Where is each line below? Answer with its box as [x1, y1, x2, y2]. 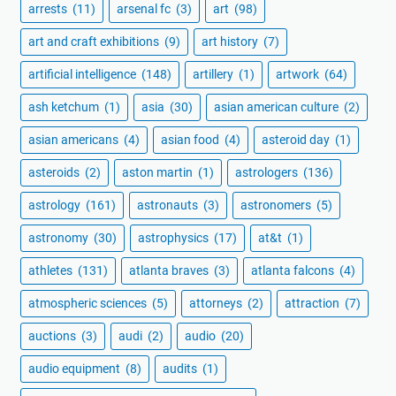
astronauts [137, 197, 201, 212]
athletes [28, 263, 75, 278]
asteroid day [262, 132, 332, 147]
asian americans [28, 132, 121, 147]
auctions [28, 328, 79, 343]
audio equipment [28, 361, 123, 376]
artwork [276, 66, 322, 81]
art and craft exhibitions [28, 34, 162, 49]
